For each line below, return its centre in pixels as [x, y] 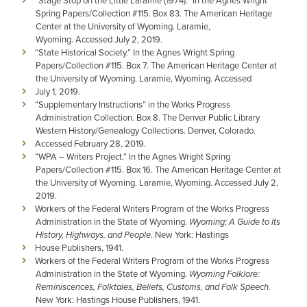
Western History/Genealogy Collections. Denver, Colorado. [146, 130]
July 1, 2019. [58, 91]
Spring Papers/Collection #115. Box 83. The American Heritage [154, 13]
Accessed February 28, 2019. [90, 143]
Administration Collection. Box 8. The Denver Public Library [148, 117]
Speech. [255, 287]
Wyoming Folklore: [224, 274]
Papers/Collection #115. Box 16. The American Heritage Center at [158, 169]
